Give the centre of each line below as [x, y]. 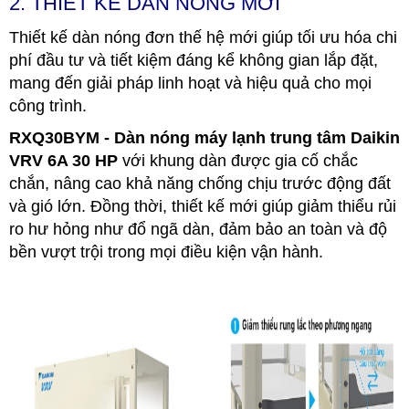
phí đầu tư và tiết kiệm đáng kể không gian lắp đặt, [194, 60]
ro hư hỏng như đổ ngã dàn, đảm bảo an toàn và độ [198, 229]
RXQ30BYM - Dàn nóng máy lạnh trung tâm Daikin [204, 137]
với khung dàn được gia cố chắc [238, 160]
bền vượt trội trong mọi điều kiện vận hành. [166, 252]
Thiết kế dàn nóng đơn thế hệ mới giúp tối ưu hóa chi [203, 37]
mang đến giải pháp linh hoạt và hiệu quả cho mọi [190, 83]
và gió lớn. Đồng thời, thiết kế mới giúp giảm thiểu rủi [203, 206]
